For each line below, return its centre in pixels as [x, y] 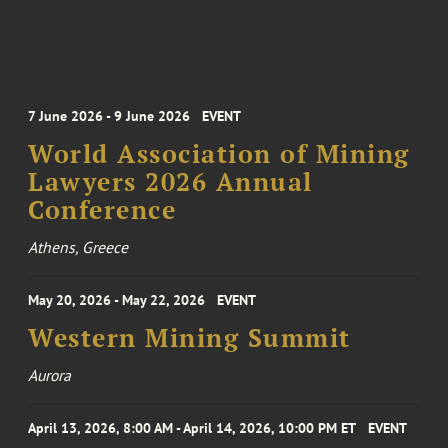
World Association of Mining [219, 153]
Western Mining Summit [189, 337]
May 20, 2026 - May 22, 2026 [117, 299]
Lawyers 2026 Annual [170, 181]
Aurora [50, 374]
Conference [102, 209]
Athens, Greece [78, 246]
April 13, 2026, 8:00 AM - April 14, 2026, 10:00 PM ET [192, 427]
